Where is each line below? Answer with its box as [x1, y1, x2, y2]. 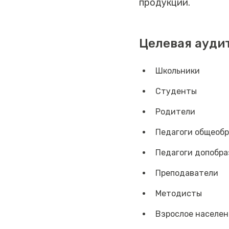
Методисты [155, 189, 202, 199]
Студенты [155, 86, 197, 97]
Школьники [155, 66, 200, 76]
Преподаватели [155, 168, 218, 178]
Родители [155, 107, 195, 117]
